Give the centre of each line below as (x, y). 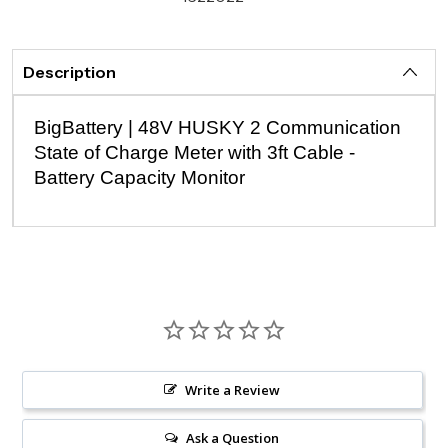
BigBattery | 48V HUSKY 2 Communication (218, 127)
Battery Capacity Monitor (140, 177)
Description (70, 72)
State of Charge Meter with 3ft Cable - (195, 152)
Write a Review (233, 390)
